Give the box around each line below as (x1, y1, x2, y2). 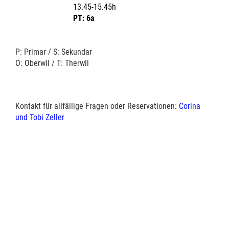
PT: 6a (73, 13, 95, 23)
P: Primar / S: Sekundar (15, 47, 92, 57)
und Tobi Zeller (15, 112, 64, 122)
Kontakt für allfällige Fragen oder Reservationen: (15, 101, 179, 111)
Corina (179, 101, 200, 111)
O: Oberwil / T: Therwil (15, 58, 89, 68)
